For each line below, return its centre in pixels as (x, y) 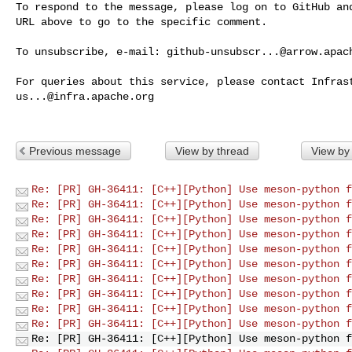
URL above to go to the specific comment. (141, 22)
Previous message (75, 150)
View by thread (212, 150)
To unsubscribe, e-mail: (91, 51)
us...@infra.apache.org (85, 96)
